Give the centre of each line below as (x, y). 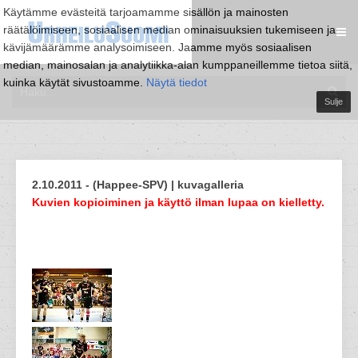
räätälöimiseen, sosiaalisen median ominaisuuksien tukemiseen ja (169, 30)
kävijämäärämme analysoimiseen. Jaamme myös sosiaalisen (157, 47)
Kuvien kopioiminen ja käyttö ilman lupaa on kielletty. (178, 202)
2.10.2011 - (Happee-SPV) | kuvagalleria (138, 185)
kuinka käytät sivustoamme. (75, 82)
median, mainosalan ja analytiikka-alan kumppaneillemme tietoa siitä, (178, 65)
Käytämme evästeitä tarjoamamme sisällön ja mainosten (146, 12)
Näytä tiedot (177, 82)
